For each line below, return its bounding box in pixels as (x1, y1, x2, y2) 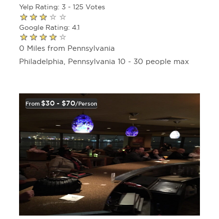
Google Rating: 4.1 (19, 23, 80, 31)
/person (75, 101, 97, 107)
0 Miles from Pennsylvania (19, 44, 115, 52)
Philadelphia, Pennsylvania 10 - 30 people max (19, 57, 189, 66)
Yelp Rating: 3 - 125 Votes (19, 3, 105, 11)
